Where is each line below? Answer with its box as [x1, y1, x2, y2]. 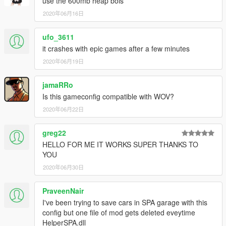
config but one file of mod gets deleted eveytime [42, 207, 195, 217]
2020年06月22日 [43, 104, 84, 113]
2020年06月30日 [43, 162, 84, 171]
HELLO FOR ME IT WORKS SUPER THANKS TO [42, 139, 198, 149]
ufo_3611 [42, 31, 74, 42]
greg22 [42, 127, 66, 138]
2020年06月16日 [43, 9, 84, 17]
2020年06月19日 [43, 56, 84, 65]
